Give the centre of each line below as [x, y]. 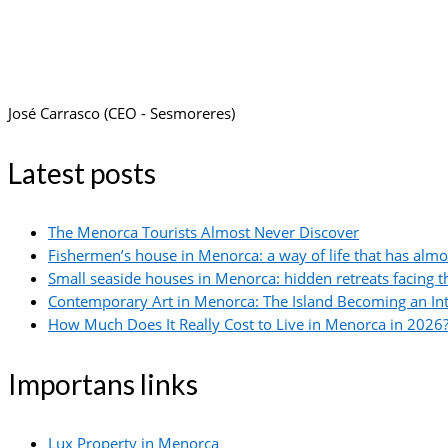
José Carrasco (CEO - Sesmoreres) [123, 113]
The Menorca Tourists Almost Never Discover [203, 232]
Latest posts [82, 173]
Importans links [103, 384]
